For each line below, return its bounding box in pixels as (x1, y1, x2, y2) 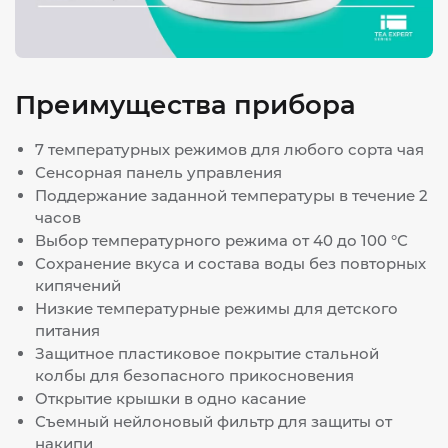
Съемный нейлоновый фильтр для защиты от (35, 412, 392, 431)
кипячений (35, 276, 121, 295)
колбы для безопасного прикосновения (35, 366, 354, 385)
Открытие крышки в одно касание (35, 389, 306, 408)
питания (35, 321, 100, 340)
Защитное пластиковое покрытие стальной (35, 344, 379, 363)
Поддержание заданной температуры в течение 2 (35, 186, 428, 205)
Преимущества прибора (15, 89, 356, 121)
